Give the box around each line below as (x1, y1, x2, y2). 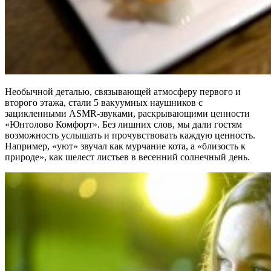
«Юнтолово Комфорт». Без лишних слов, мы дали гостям (5, 119, 242, 129)
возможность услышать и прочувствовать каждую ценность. (5, 129, 255, 140)
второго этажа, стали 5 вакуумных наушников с (5, 97, 203, 108)
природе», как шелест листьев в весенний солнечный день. (5, 151, 250, 162)
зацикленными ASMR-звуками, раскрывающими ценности (5, 108, 250, 119)
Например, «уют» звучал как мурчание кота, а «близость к (5, 140, 246, 151)
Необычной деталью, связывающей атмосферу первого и (5, 86, 241, 97)
